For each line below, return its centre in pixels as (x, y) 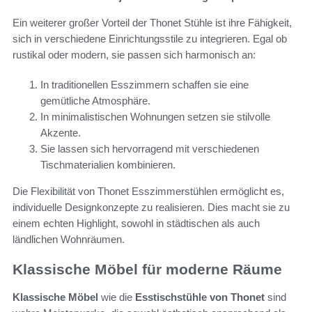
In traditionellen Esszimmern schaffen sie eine (145, 84)
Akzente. (61, 132)
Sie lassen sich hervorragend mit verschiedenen (150, 148)
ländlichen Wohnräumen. (69, 239)
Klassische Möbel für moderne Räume (147, 269)
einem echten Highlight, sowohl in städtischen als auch (136, 223)
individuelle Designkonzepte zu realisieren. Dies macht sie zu (151, 207)
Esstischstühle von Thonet (200, 297)
